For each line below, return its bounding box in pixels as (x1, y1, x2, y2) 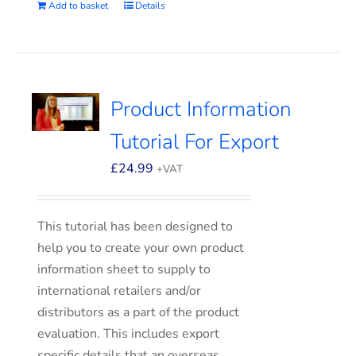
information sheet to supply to (37, 261, 211, 278)
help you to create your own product (37, 239, 245, 257)
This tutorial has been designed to (37, 218, 234, 235)
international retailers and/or (37, 282, 202, 300)
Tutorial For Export (110, 128, 280, 156)
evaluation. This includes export (37, 325, 220, 342)
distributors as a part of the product (37, 304, 240, 321)
